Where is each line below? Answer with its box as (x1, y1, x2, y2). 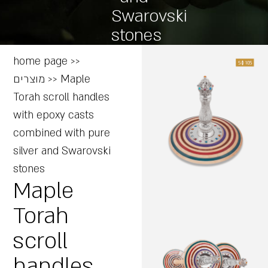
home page (13, 54, 68, 69)
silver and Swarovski (13, 144, 111, 159)
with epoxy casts (13, 108, 95, 123)
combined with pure (13, 126, 111, 141)
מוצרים (13, 72, 45, 87)
